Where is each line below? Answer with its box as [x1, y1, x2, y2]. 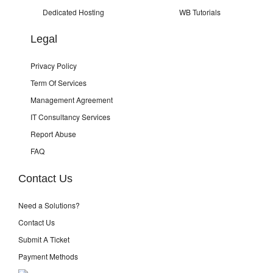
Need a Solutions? [18, 199, 80, 210]
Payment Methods [18, 250, 78, 261]
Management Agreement [30, 94, 113, 105]
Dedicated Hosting [43, 6, 104, 17]
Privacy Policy [30, 60, 77, 71]
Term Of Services [30, 77, 87, 88]
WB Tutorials [179, 6, 221, 17]
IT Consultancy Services [30, 112, 110, 122]
